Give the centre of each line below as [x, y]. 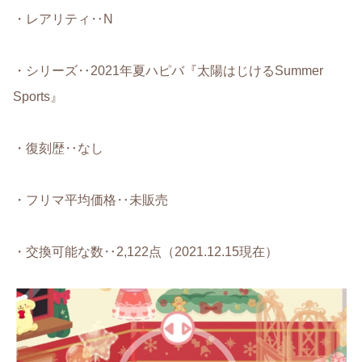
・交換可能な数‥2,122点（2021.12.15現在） [145, 252]
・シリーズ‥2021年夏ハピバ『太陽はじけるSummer [168, 71]
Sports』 [38, 97]
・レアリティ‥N [63, 19]
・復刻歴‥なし [58, 149]
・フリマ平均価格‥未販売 [90, 200]
